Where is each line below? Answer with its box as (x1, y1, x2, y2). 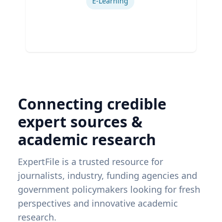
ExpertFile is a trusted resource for (18, 155, 163, 167)
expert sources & (18, 111, 143, 132)
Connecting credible (18, 93, 166, 114)
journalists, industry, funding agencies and (18, 169, 197, 181)
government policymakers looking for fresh (18, 183, 200, 195)
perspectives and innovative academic (18, 197, 178, 209)
